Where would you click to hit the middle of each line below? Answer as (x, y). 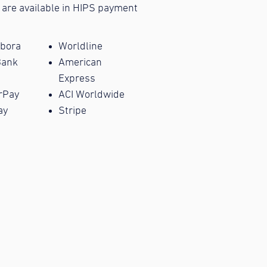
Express (77, 79)
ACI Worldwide (92, 95)
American (80, 63)
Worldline (81, 46)
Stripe (73, 111)
